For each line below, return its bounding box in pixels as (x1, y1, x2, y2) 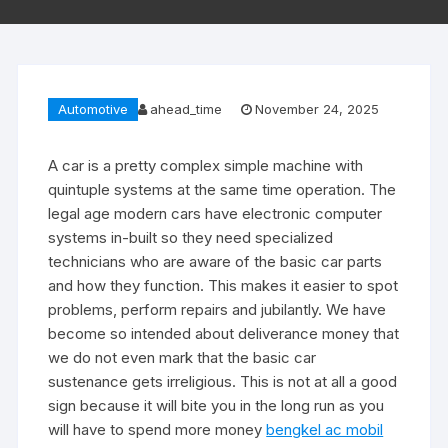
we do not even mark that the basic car (48, 347, 317, 367)
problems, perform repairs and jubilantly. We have (48, 299, 387, 319)
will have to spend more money (48, 419, 267, 439)
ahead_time (150, 101, 223, 118)
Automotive (58, 100, 129, 117)
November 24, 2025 (255, 101, 380, 118)
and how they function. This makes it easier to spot (48, 275, 399, 295)
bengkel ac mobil (266, 419, 384, 439)
